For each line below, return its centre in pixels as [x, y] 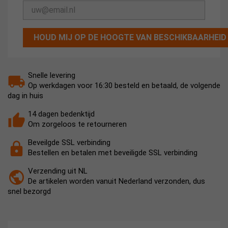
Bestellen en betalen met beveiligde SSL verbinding [113, 153]
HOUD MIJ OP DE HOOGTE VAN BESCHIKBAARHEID [130, 37]
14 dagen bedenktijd [61, 114]
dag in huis [25, 96]
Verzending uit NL [58, 171]
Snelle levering [52, 75]
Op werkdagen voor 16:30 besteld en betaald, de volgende [124, 85]
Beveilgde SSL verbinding [69, 142]
